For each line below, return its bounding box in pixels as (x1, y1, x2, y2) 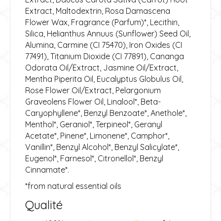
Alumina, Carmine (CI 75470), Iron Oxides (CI (25, 39, 182, 50)
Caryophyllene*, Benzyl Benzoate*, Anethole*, (25, 108, 186, 118)
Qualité (25, 197, 63, 212)
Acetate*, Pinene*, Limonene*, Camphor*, (25, 130, 169, 141)
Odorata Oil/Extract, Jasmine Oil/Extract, (25, 62, 178, 73)
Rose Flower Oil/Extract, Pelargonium (25, 85, 161, 95)
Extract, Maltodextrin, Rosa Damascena (25, 5, 170, 16)
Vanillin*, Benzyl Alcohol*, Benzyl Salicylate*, (25, 142, 179, 152)
